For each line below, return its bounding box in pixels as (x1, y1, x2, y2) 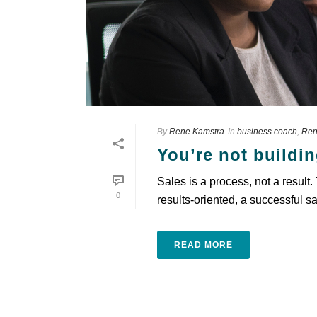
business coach (237, 127, 297, 137)
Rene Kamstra (169, 127, 224, 137)
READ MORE (174, 240, 233, 250)
